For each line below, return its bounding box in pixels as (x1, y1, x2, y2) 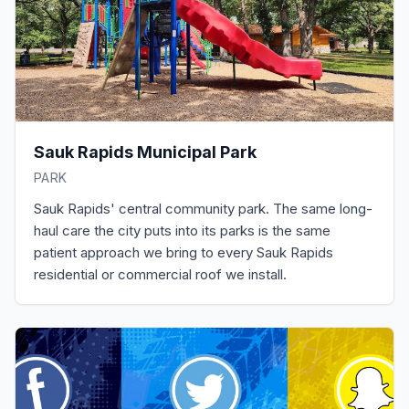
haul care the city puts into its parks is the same (34, 222, 330, 239)
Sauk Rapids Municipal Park (34, 142, 257, 162)
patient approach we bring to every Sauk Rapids (34, 244, 333, 261)
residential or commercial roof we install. (34, 266, 287, 283)
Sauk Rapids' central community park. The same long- (34, 200, 372, 217)
